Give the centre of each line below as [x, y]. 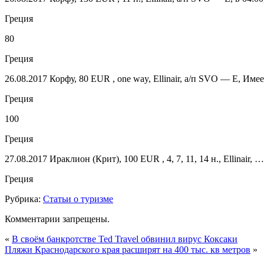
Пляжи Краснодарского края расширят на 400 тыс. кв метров [128, 249]
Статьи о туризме [78, 199]
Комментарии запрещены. [57, 219]
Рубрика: [24, 199]
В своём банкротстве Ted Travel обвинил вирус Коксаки [125, 239]
